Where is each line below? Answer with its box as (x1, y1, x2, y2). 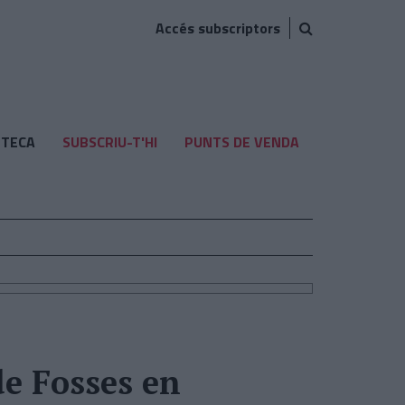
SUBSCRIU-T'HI (61, 131, 157, 153)
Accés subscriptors (155, 17, 280, 39)
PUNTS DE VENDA (184, 131, 299, 153)
